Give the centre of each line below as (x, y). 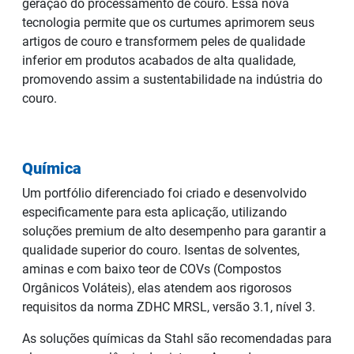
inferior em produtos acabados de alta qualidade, (159, 60)
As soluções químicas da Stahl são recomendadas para (177, 338)
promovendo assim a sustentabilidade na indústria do (172, 79)
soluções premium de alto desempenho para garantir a (174, 231)
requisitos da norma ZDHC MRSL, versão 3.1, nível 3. (169, 307)
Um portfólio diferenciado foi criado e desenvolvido (164, 193)
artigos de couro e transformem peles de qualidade (164, 41)
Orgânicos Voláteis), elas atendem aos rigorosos (157, 288)
